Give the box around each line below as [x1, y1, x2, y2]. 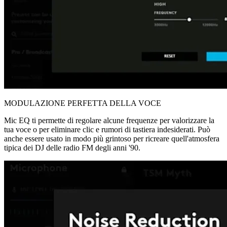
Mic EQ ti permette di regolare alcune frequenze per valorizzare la [4, 116, 214, 125]
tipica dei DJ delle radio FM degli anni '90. [4, 143, 140, 152]
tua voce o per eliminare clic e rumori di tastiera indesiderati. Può [4, 125, 210, 134]
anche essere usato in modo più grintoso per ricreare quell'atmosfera [4, 134, 219, 143]
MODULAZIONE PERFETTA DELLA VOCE [4, 98, 161, 107]
